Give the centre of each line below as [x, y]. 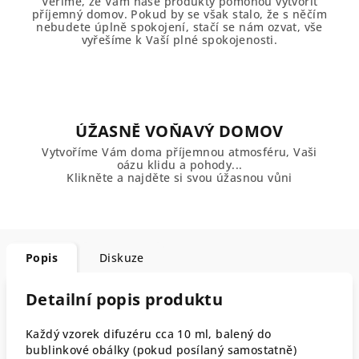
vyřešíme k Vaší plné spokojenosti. [179, 39]
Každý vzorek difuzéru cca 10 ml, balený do [149, 333]
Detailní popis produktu [125, 299]
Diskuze [122, 257]
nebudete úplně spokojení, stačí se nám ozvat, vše [179, 26]
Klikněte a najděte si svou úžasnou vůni [179, 177]
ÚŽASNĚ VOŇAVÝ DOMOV [179, 131]
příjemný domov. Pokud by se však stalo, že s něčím [179, 14]
